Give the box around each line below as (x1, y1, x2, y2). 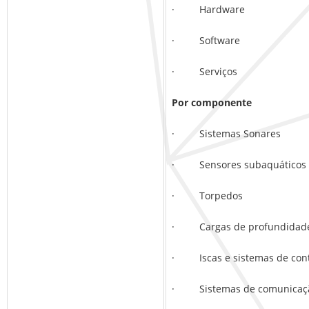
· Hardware (172, 3, 245, 17)
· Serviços (172, 65, 237, 79)
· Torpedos (172, 189, 243, 203)
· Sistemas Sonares (172, 127, 281, 141)
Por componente (172, 96, 252, 110)
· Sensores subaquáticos (172, 158, 306, 172)
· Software (172, 34, 240, 48)
